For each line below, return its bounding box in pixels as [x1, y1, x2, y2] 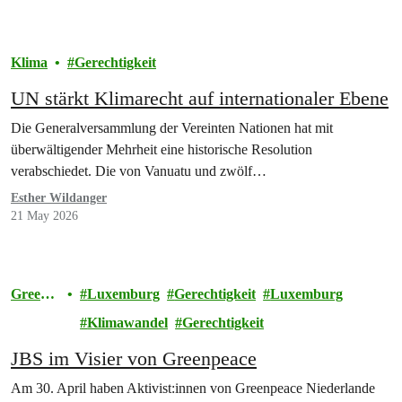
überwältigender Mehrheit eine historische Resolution [11, 141, 312, 157]
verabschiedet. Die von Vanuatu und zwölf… [11, 162, 267, 179]
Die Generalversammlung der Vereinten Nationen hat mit [11, 119, 333, 135]
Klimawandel [87, 314, 169, 330]
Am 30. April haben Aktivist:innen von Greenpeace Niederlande [11, 380, 375, 396]
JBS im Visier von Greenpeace [11, 346, 257, 370]
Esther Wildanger [11, 190, 107, 205]
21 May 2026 [11, 208, 78, 223]
